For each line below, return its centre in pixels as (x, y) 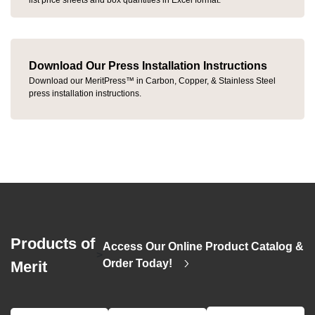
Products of (53, 243)
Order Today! (139, 263)
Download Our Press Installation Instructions (148, 66)
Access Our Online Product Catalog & (204, 246)
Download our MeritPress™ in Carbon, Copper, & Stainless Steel (152, 81)
